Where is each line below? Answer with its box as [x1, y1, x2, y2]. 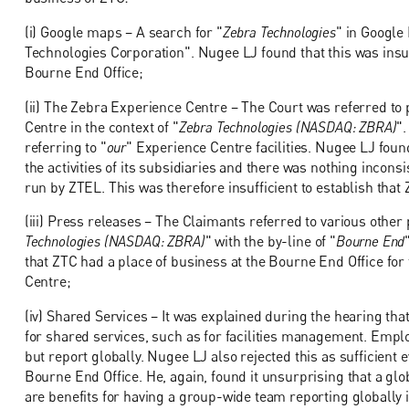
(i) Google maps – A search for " [24, 22, 223, 41]
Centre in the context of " [24, 117, 179, 136]
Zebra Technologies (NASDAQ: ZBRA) [178, 117, 397, 136]
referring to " [24, 137, 107, 156]
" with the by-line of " [204, 232, 336, 251]
